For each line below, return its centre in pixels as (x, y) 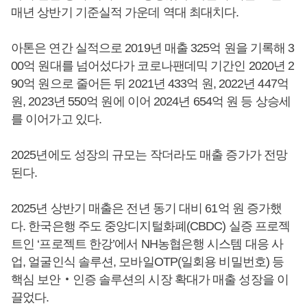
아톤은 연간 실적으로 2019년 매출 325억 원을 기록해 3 (153, 48)
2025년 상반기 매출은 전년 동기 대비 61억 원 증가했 (147, 208)
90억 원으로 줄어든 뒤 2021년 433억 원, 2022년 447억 (150, 83)
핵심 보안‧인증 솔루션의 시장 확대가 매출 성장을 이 (150, 279)
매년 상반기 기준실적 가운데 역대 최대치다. (125, 12)
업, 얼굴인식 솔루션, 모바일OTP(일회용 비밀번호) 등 (148, 261)
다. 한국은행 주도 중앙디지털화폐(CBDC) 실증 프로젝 (151, 226)
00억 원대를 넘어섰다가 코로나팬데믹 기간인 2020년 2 (153, 65)
